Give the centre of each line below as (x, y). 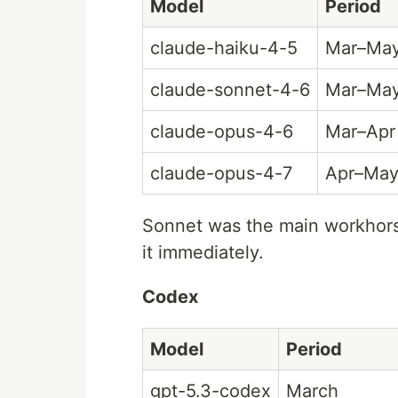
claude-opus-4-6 (222, 131)
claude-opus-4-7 (221, 173)
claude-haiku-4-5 (224, 48)
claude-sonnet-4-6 (230, 90)
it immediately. (203, 252)
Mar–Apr (360, 131)
